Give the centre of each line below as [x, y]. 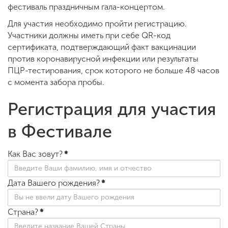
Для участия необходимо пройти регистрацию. [97, 23]
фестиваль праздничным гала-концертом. [86, 7]
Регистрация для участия [112, 109]
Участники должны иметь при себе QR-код [89, 35]
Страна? [23, 212]
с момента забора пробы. [56, 82]
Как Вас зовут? [35, 154]
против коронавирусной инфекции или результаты [103, 59]
